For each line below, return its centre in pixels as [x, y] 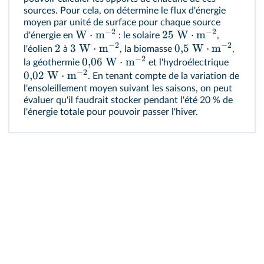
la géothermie [53, 62]
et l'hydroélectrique [187, 62]
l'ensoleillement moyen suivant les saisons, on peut [128, 88]
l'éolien [39, 49]
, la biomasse [147, 49]
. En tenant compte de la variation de [163, 76]
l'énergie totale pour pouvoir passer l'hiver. [111, 112]
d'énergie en [49, 35]
